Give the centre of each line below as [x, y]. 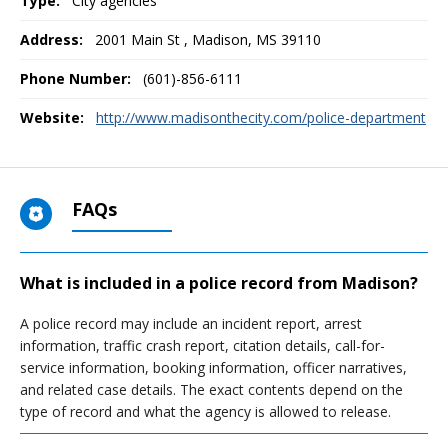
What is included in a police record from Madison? [219, 283]
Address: [51, 39]
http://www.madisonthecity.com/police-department [261, 117]
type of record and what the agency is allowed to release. [205, 411]
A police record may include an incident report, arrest [191, 323]
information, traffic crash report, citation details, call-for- [202, 345]
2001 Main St [139, 39]
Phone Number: [75, 78]
